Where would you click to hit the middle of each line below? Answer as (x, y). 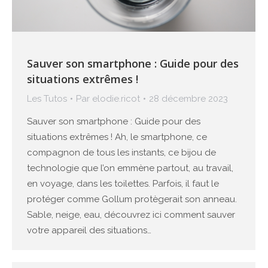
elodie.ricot (116, 99)
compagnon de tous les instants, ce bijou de (121, 153)
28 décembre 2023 (188, 99)
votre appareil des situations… (89, 231)
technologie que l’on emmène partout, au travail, (130, 168)
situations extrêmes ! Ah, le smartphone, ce (117, 137)
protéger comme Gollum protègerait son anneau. (132, 200)
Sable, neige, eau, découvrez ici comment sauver (131, 215)
